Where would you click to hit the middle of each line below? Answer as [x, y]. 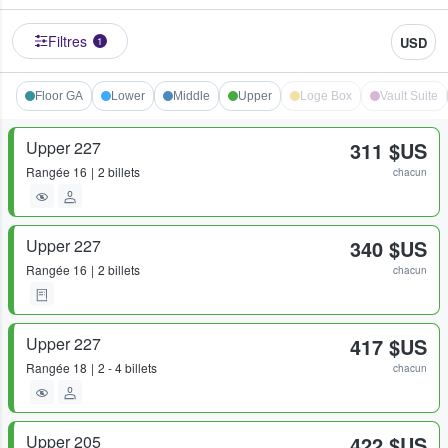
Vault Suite [409, 96]
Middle [191, 96]
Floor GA [59, 96]
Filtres [67, 41]
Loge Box [326, 96]
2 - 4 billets [127, 368]
